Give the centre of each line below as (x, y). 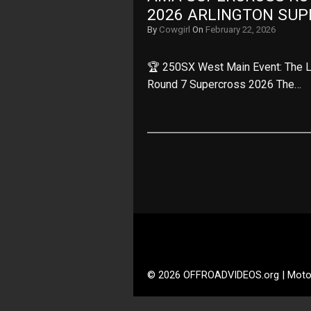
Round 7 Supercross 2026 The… (224, 84)
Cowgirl (175, 30)
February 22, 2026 (241, 30)
